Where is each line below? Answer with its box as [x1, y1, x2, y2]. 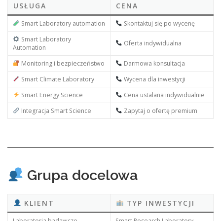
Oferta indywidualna [122, 38, 182, 47]
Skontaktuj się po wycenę [122, 19, 195, 28]
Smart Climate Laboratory [19, 74, 94, 83]
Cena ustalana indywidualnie [122, 90, 205, 99]
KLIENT [21, 198, 55, 208]
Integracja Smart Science [19, 106, 91, 115]
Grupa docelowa [23, 167, 138, 184]
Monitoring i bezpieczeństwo [19, 59, 105, 68]
